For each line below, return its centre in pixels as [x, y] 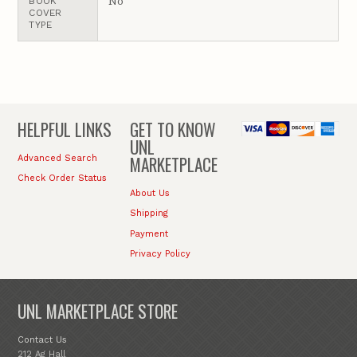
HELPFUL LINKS [65, 130]
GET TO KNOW [173, 130]
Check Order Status [63, 178]
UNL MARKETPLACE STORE [98, 312]
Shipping [149, 214]
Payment [149, 233]
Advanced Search [58, 159]
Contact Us [43, 340]
